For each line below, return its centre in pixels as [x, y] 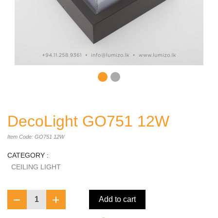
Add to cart [117, 200]
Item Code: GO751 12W [36, 137]
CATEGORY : [28, 155]
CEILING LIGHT [36, 167]
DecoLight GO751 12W [88, 121]
